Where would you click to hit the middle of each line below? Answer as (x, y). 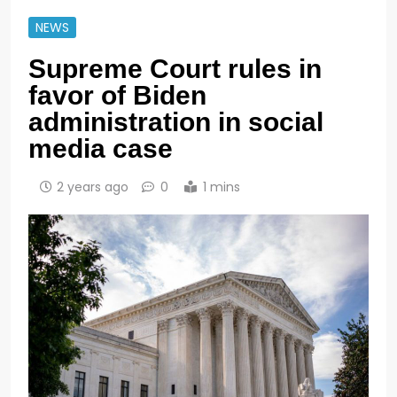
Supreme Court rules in (175, 68)
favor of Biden (117, 95)
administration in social (176, 121)
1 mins (222, 187)
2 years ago (93, 187)
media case (108, 148)
